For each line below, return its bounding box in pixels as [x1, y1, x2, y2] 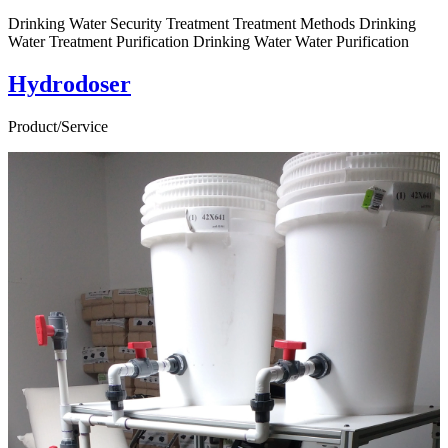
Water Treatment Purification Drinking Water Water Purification [8, 32, 409, 50]
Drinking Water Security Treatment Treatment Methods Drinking [8, 14, 416, 32]
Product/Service [8, 117, 108, 135]
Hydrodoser [8, 70, 131, 97]
